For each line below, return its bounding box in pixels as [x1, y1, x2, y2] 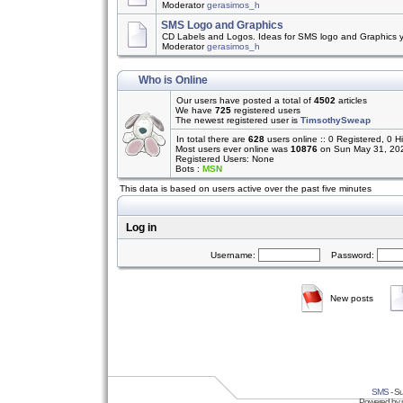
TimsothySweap [300, 115, 371, 125]
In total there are [176, 134, 248, 144]
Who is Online [139, 74, 208, 86]
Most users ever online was [175, 144, 291, 154]
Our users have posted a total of [176, 95, 314, 105]
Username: [210, 250, 258, 260]
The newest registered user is [175, 115, 300, 125]
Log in [126, 221, 157, 234]
